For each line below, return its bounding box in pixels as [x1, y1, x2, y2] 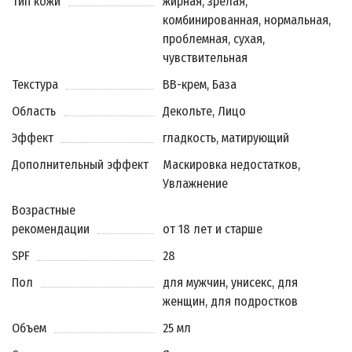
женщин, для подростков [163, 294, 299, 309]
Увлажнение [163, 176, 229, 191]
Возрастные [12, 203, 75, 218]
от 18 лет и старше [163, 222, 263, 236]
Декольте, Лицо [163, 104, 247, 119]
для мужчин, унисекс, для [163, 275, 299, 290]
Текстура [12, 77, 58, 92]
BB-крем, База [163, 77, 237, 92]
